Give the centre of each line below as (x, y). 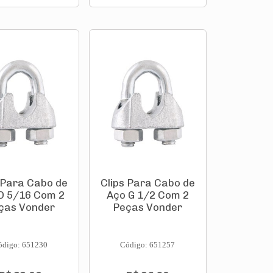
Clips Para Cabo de (147, 183)
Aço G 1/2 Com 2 (147, 195)
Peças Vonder (148, 207)
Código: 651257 (148, 245)
